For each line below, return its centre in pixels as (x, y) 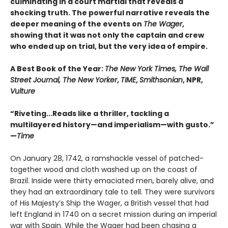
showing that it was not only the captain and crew (107, 35)
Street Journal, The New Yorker (64, 80)
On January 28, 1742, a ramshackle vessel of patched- (107, 159)
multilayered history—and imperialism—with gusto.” (112, 125)
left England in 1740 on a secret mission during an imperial (113, 215)
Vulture (23, 91)
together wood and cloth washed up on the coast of (104, 170)
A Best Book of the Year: (58, 69)
